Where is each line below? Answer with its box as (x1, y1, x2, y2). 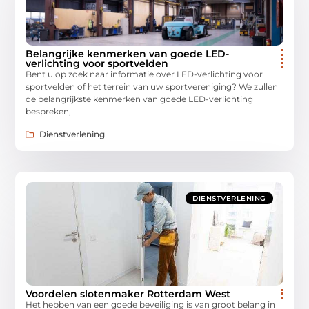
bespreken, (26, 106, 72, 117)
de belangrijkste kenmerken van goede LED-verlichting (26, 94, 254, 105)
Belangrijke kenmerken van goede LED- (26, 48, 230, 61)
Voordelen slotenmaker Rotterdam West (26, 287, 231, 300)
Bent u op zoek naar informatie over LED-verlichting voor (26, 69, 263, 80)
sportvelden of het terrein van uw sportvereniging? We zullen (26, 81, 279, 92)
